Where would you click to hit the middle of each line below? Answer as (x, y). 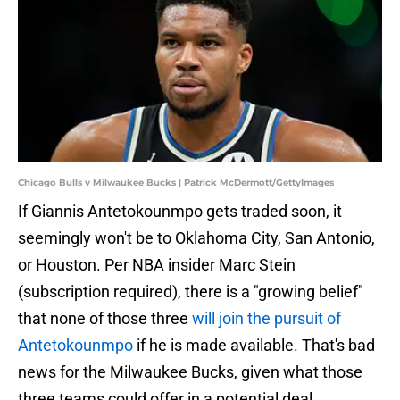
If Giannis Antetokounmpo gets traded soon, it (180, 212)
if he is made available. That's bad (254, 346)
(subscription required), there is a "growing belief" (191, 292)
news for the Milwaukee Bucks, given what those (190, 372)
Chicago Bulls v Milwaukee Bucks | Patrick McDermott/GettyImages (176, 183)
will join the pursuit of (267, 319)
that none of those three (105, 319)
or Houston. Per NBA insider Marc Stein (157, 265)
